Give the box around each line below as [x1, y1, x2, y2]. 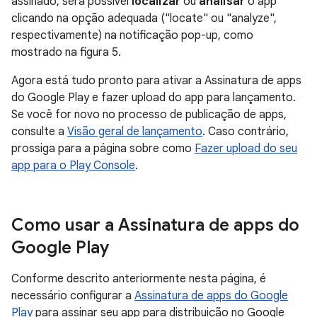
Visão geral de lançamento [67, 125, 202, 139]
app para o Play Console [11, 158, 135, 173]
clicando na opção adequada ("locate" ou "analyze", [11, 11, 277, 26]
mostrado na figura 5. [11, 45, 121, 60]
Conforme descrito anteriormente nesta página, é [11, 272, 266, 287]
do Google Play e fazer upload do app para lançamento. [11, 91, 296, 105]
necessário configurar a [11, 289, 134, 304]
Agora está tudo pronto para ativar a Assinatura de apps [11, 74, 301, 88]
